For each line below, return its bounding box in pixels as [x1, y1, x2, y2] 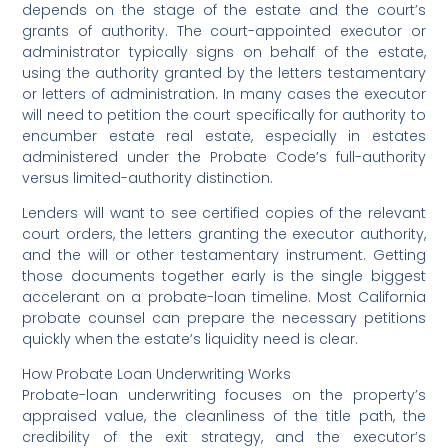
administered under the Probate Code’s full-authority [22, 146, 426, 167]
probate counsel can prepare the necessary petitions [22, 307, 426, 328]
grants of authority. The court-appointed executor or [22, 20, 426, 41]
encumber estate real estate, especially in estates [22, 125, 426, 146]
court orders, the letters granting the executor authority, [22, 223, 426, 244]
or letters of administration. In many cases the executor [22, 83, 426, 104]
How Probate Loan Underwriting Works [22, 363, 292, 384]
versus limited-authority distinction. [22, 167, 274, 188]
